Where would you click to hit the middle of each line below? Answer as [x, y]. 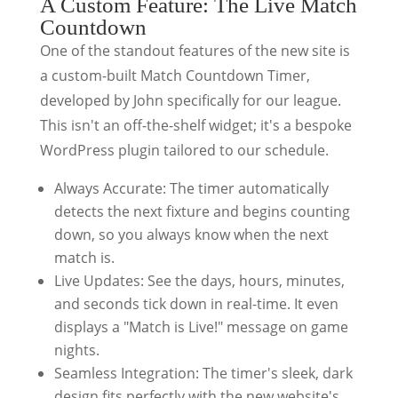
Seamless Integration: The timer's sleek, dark [203, 373]
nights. [76, 350]
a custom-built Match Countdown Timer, [175, 75]
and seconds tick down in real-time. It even [196, 303]
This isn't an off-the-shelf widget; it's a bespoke [195, 125]
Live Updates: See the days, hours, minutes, [199, 280]
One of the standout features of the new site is [195, 50]
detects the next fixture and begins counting [202, 211]
